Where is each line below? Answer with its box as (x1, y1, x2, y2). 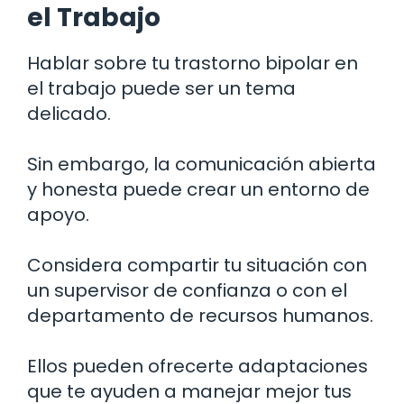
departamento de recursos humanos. (27, 302, 373, 328)
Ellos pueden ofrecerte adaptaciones (27, 353, 368, 379)
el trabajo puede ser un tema (27, 75, 296, 101)
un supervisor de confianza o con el (27, 277, 347, 303)
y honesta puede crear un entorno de (27, 176, 370, 202)
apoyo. (27, 201, 89, 227)
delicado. (27, 100, 111, 126)
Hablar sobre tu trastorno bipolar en (27, 50, 358, 76)
